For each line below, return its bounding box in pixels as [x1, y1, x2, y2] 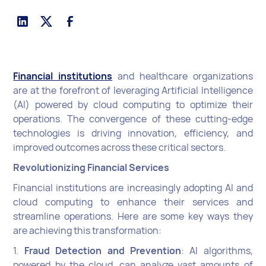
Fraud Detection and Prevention [24, 243, 181, 257]
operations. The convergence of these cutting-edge [13, 112, 253, 125]
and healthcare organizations [112, 69, 253, 83]
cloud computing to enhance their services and [13, 195, 253, 208]
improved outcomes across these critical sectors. [13, 140, 226, 154]
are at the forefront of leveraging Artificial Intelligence [13, 83, 253, 97]
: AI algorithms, [180, 243, 253, 257]
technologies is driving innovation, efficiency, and [13, 126, 253, 140]
